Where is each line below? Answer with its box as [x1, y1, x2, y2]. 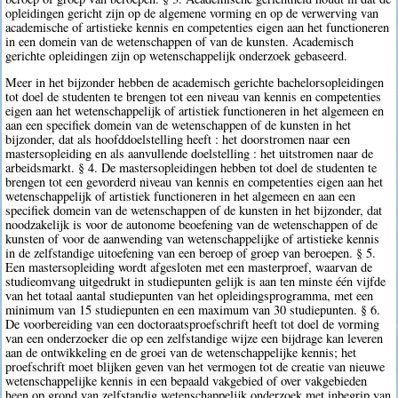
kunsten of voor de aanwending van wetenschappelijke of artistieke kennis [5, 230, 380, 248]
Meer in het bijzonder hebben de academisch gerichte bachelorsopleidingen [5, 74, 385, 92]
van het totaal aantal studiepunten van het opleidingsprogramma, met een [5, 287, 374, 305]
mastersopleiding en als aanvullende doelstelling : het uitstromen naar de [5, 145, 374, 163]
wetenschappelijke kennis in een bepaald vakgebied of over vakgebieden [5, 372, 368, 390]
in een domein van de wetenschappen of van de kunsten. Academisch [5, 32, 354, 50]
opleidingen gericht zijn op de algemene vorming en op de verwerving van [5, 4, 379, 21]
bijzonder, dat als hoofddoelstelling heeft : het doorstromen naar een [5, 131, 351, 148]
